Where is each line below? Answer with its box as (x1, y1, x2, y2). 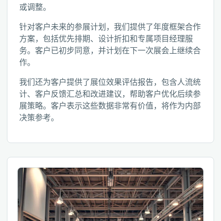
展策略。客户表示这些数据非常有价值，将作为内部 (19, 102, 201, 110)
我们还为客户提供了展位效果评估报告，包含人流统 (19, 78, 201, 86)
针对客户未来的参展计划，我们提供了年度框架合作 (19, 23, 201, 31)
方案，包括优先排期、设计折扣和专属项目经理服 (19, 35, 193, 43)
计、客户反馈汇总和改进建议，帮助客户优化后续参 (19, 90, 201, 98)
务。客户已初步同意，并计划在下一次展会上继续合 (19, 46, 201, 55)
